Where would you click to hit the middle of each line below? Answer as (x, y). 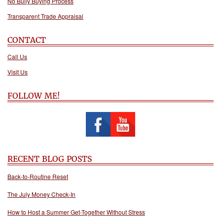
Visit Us (18, 72)
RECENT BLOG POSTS (50, 159)
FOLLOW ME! (34, 96)
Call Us (17, 57)
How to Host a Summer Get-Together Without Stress (76, 212)
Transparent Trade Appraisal (45, 16)
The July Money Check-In (41, 194)
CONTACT (27, 40)
